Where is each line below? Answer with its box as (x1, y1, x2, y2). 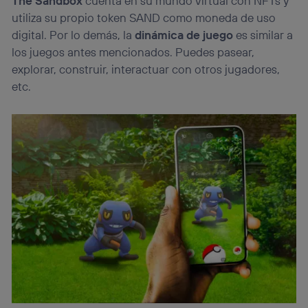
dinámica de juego (135, 27, 234, 43)
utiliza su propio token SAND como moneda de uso (12, 10, 276, 25)
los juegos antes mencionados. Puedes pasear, (12, 45, 255, 60)
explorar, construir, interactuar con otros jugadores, (12, 62, 280, 77)
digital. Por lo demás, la (12, 27, 135, 43)
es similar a (233, 27, 294, 43)
